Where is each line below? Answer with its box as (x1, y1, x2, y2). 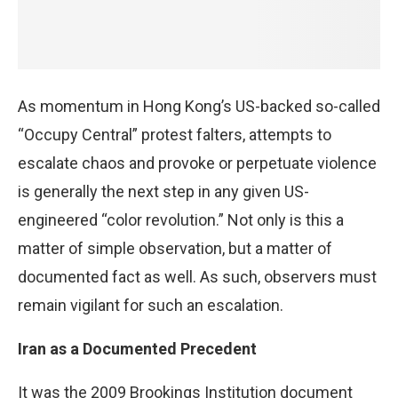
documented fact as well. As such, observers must (18, 267, 377, 286)
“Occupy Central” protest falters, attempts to (18, 124, 331, 144)
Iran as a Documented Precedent (18, 338, 257, 358)
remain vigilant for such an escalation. (18, 295, 283, 314)
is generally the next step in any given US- (18, 181, 309, 201)
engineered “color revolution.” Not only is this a (18, 210, 344, 229)
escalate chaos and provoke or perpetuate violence (18, 153, 377, 172)
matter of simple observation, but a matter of (18, 238, 332, 258)
